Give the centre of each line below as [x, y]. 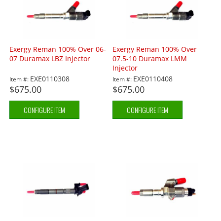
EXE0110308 [50, 79]
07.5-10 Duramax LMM [150, 59]
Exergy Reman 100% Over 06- [58, 49]
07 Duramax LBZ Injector [50, 59]
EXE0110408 [153, 79]
